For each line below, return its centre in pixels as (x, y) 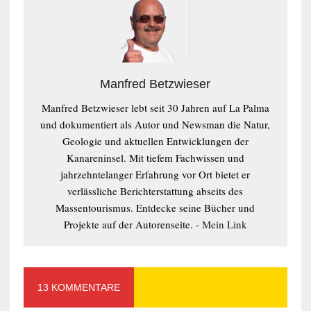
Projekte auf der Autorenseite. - (133, 224)
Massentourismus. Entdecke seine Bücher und (155, 207)
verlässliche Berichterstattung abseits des (155, 191)
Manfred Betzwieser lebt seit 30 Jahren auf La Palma (155, 107)
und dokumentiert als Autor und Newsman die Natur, (155, 124)
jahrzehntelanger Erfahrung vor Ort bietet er (155, 174)
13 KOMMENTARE (78, 287)
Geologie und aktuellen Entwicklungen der (155, 141)
